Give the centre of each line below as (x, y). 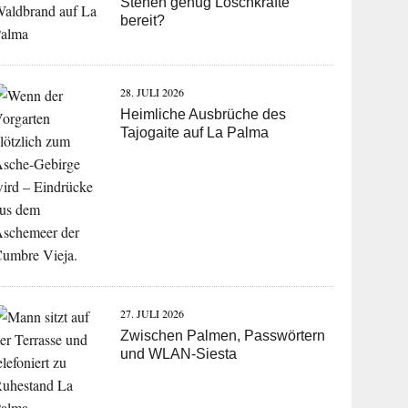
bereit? (143, 21)
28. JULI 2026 (153, 92)
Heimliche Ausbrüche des (204, 115)
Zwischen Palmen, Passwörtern (223, 336)
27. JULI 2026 (153, 314)
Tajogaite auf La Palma (195, 133)
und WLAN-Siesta (179, 354)
